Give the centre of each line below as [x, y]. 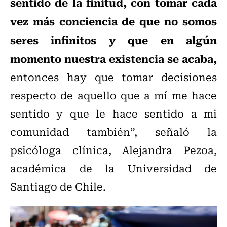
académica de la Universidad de [113, 168]
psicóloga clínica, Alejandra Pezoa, [113, 150]
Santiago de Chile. [58, 186]
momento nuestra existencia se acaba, [113, 59]
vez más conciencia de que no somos [113, 21]
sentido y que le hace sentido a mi [113, 113]
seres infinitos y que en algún [113, 40]
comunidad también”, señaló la [113, 132]
